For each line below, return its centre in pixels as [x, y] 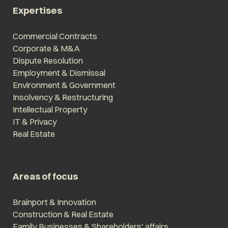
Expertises [37, 11]
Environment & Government [64, 85]
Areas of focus [45, 176]
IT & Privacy [35, 122]
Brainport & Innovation [54, 202]
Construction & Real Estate [63, 214]
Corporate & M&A [46, 49]
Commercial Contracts [55, 36]
